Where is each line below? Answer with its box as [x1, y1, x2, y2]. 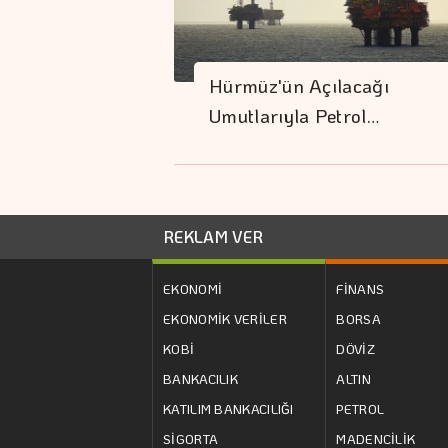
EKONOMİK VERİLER [163, 309, 287, 327]
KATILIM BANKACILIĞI [163, 399, 294, 417]
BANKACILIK [163, 369, 238, 387]
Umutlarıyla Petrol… [209, 103, 380, 129]
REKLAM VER [164, 225, 263, 247]
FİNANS [336, 279, 385, 297]
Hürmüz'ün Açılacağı [209, 73, 389, 99]
